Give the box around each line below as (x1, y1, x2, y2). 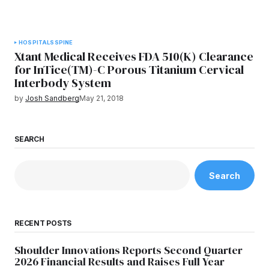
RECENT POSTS (14, 219, 72, 228)
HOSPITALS (19, 39, 55, 46)
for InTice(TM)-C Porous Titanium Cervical (14, 61, 244, 78)
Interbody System (14, 74, 111, 91)
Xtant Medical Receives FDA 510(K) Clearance (14, 48, 253, 65)
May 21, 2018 (79, 94, 124, 103)
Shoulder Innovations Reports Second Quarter (14, 243, 243, 258)
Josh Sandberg (25, 94, 79, 103)
